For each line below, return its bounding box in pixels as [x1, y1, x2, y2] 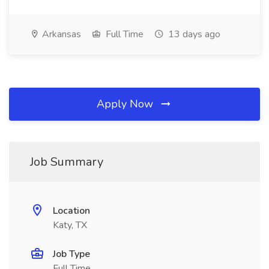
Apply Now [97, 97, 156, 111]
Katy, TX [53, 219, 87, 232]
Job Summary [30, 154, 103, 170]
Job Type [53, 247, 90, 261]
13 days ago [166, 28, 220, 41]
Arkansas [40, 28, 81, 41]
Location [53, 204, 90, 217]
